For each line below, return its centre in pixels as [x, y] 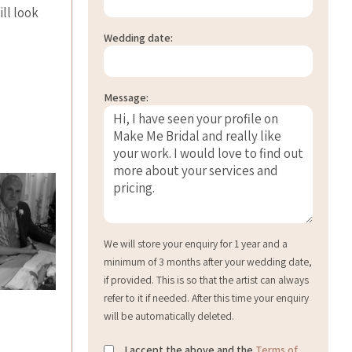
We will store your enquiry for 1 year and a [196, 244]
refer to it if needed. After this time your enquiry [206, 298]
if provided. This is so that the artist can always [206, 280]
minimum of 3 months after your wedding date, [208, 262]
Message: [126, 98]
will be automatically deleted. [169, 316]
